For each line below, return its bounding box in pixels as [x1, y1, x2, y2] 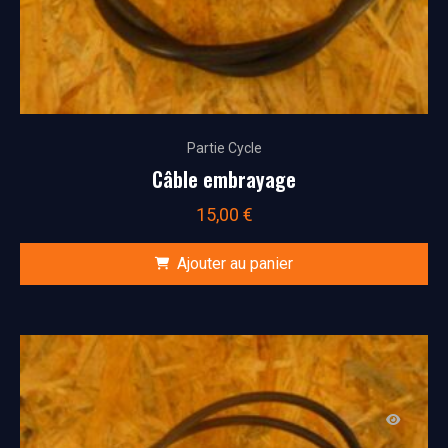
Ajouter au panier [177, 254, 293, 274]
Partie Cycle [186, 140, 262, 157]
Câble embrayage [152, 164, 296, 195]
